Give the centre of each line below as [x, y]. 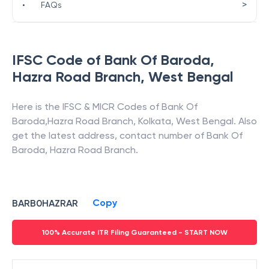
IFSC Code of [58, 60]
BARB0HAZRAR [45, 203]
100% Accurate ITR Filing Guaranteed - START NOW [134, 232]
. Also [245, 121]
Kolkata [155, 121]
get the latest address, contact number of [109, 135]
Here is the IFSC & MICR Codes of [87, 107]
